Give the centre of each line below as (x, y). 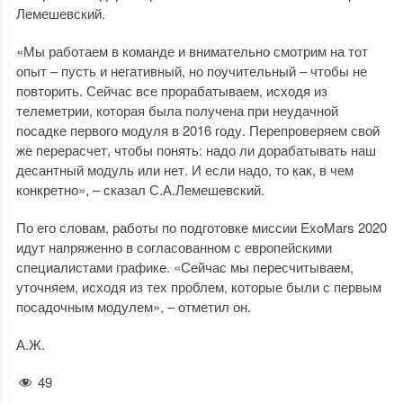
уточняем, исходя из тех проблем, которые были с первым (198, 287)
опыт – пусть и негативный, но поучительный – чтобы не (191, 71)
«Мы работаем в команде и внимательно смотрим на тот (192, 51)
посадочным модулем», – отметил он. (133, 306)
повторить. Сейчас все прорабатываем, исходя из (171, 90)
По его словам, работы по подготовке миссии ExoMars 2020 (201, 227)
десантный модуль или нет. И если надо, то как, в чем (184, 170)
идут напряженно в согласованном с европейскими (174, 247)
